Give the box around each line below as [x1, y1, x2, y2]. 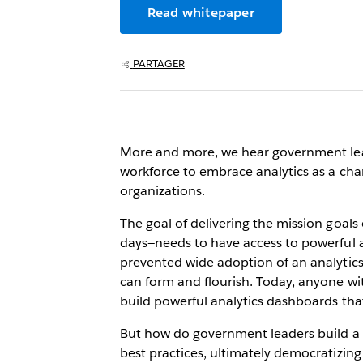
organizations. [119, 181, 206, 199]
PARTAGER [132, 56, 185, 70]
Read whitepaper [147, 3, 254, 21]
